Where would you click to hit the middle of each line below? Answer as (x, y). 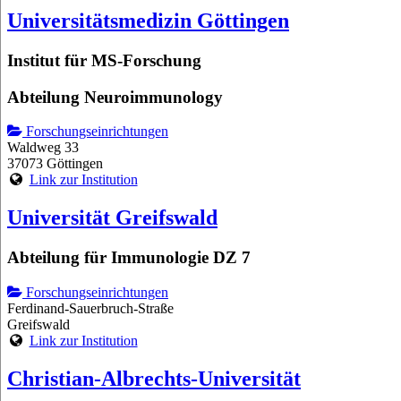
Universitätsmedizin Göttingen (148, 21)
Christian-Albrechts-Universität (154, 378)
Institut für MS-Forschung (104, 60)
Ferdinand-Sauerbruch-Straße (90, 308)
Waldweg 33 (43, 148)
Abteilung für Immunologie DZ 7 (129, 258)
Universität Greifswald (112, 218)
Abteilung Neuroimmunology (115, 97)
